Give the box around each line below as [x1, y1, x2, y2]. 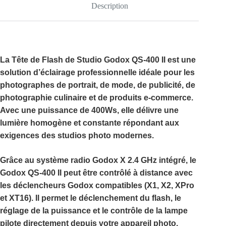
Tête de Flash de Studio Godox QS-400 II [12, 55, 165, 65]
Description [91, 1, 128, 10]
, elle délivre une [117, 106, 179, 115]
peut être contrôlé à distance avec [62, 168, 193, 178]
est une [165, 55, 196, 65]
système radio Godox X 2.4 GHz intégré [36, 156, 186, 165]
